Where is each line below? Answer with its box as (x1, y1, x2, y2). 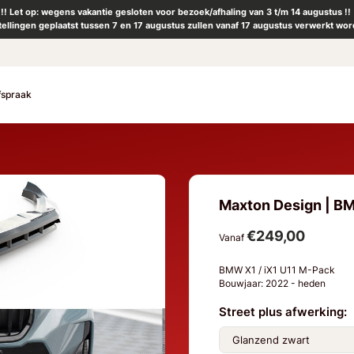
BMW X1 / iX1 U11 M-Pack (219, 263, 338, 276)
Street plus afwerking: (219, 305, 348, 320)
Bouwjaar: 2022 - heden (219, 277, 331, 289)
